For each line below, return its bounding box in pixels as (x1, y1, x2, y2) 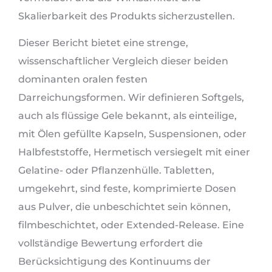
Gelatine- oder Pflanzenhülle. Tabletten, (18, 165, 214, 177)
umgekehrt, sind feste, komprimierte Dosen (18, 183, 236, 195)
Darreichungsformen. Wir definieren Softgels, (18, 92, 244, 104)
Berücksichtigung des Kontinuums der (18, 256, 211, 268)
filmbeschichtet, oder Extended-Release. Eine (18, 219, 244, 231)
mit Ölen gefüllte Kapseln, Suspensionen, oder (18, 128, 246, 140)
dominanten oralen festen (18, 73, 148, 86)
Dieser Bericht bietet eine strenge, (18, 37, 188, 49)
